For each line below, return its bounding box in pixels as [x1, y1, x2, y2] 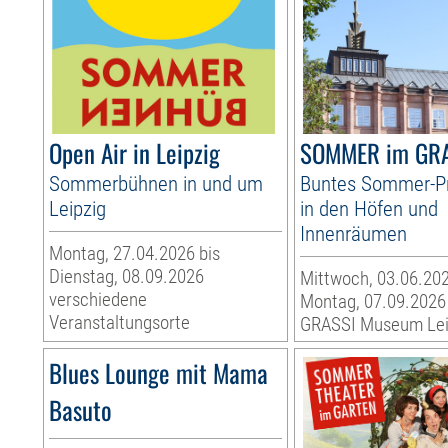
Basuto [49, 391, 113, 429]
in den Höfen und [300, 196, 439, 222]
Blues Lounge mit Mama [49, 354, 269, 392]
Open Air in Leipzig [49, 134, 221, 172]
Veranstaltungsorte [49, 311, 191, 335]
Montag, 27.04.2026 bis [49, 242, 221, 266]
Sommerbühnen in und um [49, 171, 264, 197]
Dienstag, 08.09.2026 [49, 265, 205, 289]
